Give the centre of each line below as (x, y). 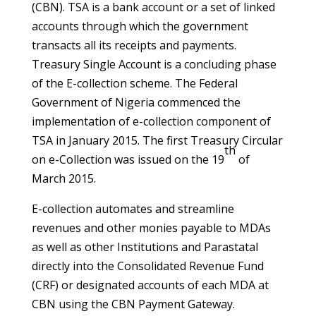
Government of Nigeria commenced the (136, 102)
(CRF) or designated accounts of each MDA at (150, 285)
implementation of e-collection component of (151, 121)
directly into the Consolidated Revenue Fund (147, 266)
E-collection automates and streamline (133, 209)
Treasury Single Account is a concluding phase (154, 64)
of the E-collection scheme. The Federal (134, 83)
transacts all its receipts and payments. (134, 45)
